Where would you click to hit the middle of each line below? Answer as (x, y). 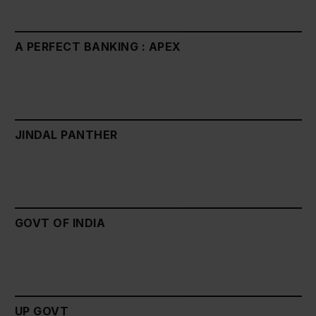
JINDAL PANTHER (66, 134)
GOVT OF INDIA (60, 223)
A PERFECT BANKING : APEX (98, 46)
